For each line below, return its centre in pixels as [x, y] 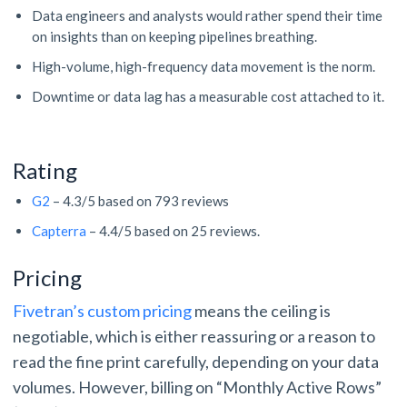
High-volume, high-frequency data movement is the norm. [205, 67]
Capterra [59, 231]
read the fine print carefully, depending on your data [196, 362]
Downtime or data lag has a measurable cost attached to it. [209, 97]
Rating [47, 171]
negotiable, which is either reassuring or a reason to [194, 337]
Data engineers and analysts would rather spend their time [207, 16]
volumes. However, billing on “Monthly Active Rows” [197, 387]
